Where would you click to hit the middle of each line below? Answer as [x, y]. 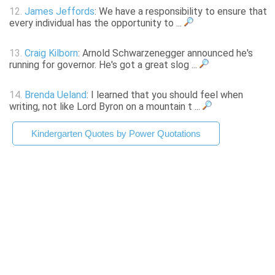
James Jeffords [60, 12]
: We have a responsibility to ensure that [181, 12]
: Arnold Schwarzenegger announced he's [165, 53]
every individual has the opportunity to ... [97, 23]
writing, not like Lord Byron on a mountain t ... [106, 107]
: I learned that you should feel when [165, 95]
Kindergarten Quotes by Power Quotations [116, 134]
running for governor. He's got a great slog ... [104, 65]
